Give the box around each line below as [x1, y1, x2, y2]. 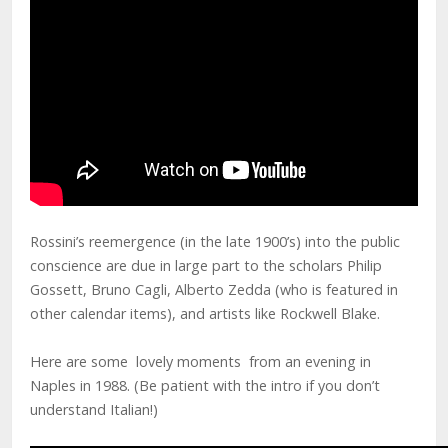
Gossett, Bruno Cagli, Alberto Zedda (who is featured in [30, 280, 398, 299]
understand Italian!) [30, 400, 158, 419]
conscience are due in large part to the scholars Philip [30, 256, 382, 275]
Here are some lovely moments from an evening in [30, 352, 371, 371]
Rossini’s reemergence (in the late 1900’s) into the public [30, 232, 400, 251]
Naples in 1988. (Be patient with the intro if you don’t [30, 376, 380, 395]
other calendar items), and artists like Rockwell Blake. [30, 304, 380, 323]
